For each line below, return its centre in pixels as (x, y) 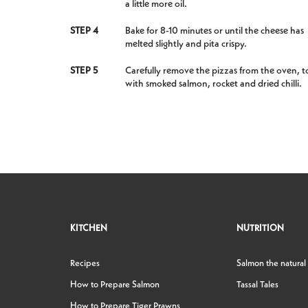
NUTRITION (261, 228)
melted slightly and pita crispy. (186, 44)
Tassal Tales (258, 285)
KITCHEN (89, 228)
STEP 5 (84, 70)
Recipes (85, 263)
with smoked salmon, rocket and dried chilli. (213, 84)
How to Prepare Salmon (115, 285)
